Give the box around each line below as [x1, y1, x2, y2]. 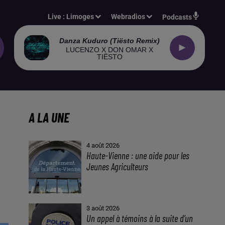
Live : [48, 13, 67, 21]
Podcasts [162, 13, 192, 21]
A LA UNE [28, 109, 69, 125]
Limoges [66, 13, 94, 21]
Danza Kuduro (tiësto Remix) [59, 36, 160, 45]
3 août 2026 [86, 204, 120, 212]
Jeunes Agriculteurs [86, 161, 151, 172]
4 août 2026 [86, 142, 120, 149]
